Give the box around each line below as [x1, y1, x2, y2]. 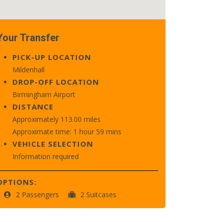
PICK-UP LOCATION [12, 52, 91, 62]
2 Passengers [16, 190, 61, 199]
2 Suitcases [80, 190, 116, 199]
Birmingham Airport [12, 90, 75, 99]
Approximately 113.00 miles [12, 114, 101, 124]
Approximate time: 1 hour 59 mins [12, 127, 121, 136]
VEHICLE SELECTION [12, 139, 93, 149]
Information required [12, 152, 79, 161]
